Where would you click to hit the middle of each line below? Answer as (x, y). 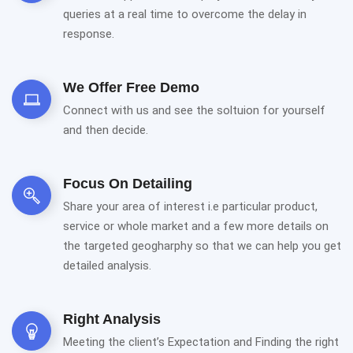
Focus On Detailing (128, 184)
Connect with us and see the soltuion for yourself (194, 111)
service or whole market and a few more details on (196, 227)
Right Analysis (112, 320)
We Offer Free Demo (131, 88)
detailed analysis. (107, 266)
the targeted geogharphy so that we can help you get (202, 246)
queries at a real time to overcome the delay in (185, 15)
